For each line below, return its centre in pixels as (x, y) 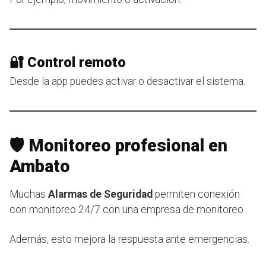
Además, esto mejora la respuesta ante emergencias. (129, 239)
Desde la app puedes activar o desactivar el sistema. (127, 81)
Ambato (40, 166)
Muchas (29, 194)
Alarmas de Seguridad (102, 194)
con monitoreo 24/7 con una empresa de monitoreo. (127, 209)
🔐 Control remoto (68, 62)
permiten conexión (197, 194)
